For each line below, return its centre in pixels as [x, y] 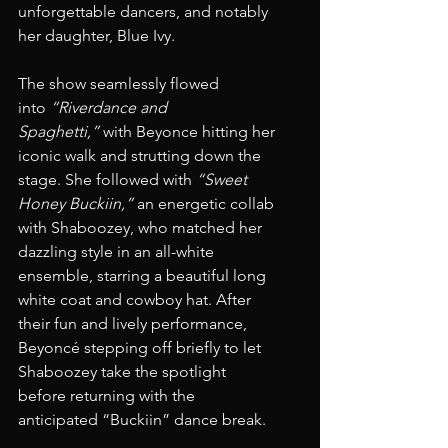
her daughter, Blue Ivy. [96, 35]
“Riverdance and [110, 107]
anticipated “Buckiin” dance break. [142, 419]
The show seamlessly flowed [120, 83]
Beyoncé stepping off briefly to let [141, 347]
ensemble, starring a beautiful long [144, 275]
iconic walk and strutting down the [141, 155]
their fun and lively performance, [134, 323]
